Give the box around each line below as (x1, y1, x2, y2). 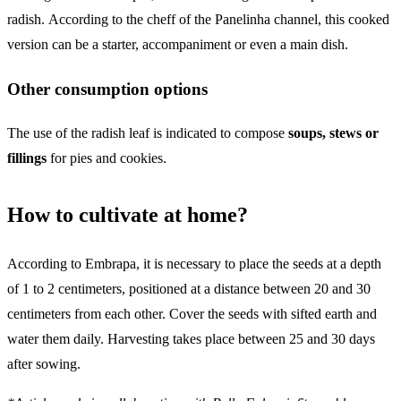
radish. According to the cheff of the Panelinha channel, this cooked (7, 12, 389, 28)
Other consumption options (7, 79, 208, 98)
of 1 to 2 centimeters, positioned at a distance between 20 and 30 (7, 281, 371, 297)
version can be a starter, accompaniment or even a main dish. (7, 37, 348, 53)
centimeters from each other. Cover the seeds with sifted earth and (7, 306, 377, 322)
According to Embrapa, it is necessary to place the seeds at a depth (7, 256, 381, 272)
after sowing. (7, 356, 81, 372)
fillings (7, 149, 47, 166)
